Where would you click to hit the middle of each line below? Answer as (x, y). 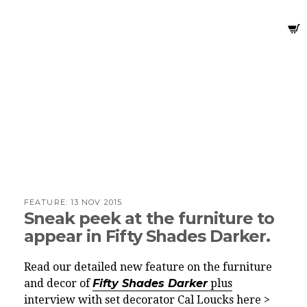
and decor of (58, 283)
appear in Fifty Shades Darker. (147, 236)
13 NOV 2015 (96, 202)
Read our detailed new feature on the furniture (148, 267)
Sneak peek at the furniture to (149, 218)
